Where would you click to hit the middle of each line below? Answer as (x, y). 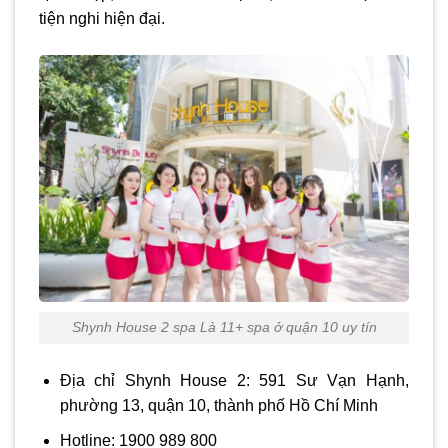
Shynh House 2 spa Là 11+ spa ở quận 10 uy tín (224, 327)
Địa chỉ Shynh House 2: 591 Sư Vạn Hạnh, (234, 381)
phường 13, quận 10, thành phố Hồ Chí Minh (218, 406)
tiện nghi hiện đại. (102, 18)
